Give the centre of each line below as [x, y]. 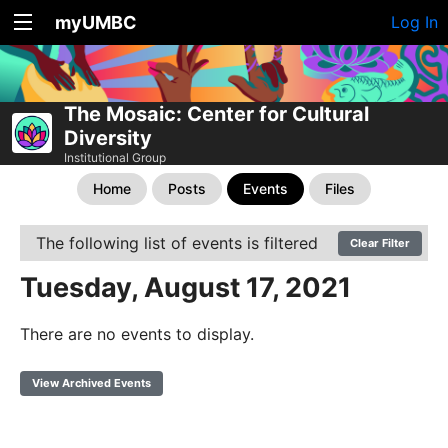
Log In [414, 22]
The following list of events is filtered [177, 243]
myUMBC [96, 22]
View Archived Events [91, 383]
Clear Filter [380, 243]
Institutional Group [115, 157]
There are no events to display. [137, 334]
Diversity [108, 138]
